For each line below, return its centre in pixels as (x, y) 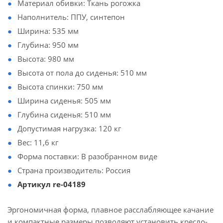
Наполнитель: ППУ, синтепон (71, 17)
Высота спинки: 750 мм (60, 87)
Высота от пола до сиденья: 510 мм (82, 73)
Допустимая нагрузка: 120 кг (69, 128)
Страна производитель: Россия (74, 170)
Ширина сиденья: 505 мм (64, 101)
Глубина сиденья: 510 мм (64, 114)
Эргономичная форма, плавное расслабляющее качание (111, 210)
